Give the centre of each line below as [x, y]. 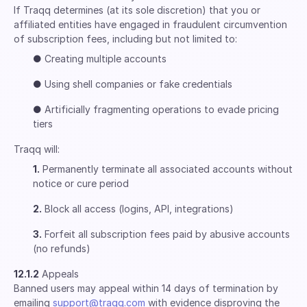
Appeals [59, 274]
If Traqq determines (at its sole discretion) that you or [137, 10]
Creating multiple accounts [104, 59]
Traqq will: [37, 149]
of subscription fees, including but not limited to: [125, 39]
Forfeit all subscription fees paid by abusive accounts [166, 234]
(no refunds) [62, 248]
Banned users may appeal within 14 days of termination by [146, 288]
